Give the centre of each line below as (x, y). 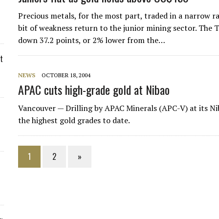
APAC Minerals (131, 108)
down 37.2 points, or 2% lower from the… (92, 40)
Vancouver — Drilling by (62, 108)
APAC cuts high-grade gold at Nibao (94, 89)
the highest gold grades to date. (74, 120)
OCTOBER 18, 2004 (66, 75)
